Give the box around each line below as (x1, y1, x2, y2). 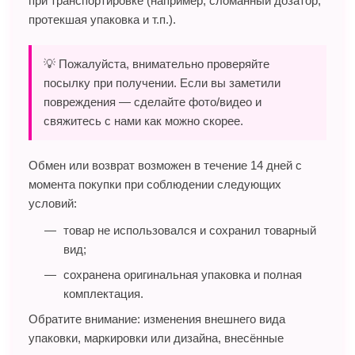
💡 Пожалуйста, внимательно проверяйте (44, 56, 269, 71)
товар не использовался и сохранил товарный (63, 223, 316, 237)
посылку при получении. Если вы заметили (44, 75, 281, 90)
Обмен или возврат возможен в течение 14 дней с (29, 158, 302, 172)
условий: (29, 196, 77, 210)
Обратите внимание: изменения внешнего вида (29, 311, 285, 326)
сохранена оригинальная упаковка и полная (63, 267, 302, 281)
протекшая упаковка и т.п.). (29, 12, 176, 26)
